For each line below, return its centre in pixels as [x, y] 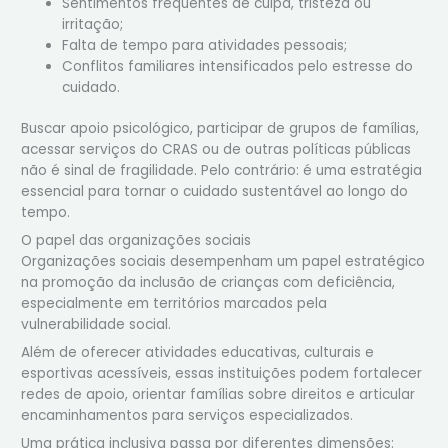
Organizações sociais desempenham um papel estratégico [223, 262]
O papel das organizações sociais [136, 241]
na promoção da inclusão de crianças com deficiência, [208, 283]
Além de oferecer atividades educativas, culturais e [198, 353]
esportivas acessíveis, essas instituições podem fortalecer [222, 374]
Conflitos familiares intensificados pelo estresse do [238, 66]
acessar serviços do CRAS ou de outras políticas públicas [216, 150]
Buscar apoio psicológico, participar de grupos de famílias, [220, 129]
